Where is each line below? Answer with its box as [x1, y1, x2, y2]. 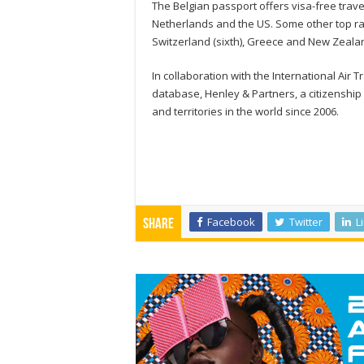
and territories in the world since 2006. [152, 104, 339, 119]
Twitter [289, 214, 323, 230]
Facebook [207, 214, 255, 230]
